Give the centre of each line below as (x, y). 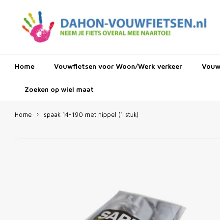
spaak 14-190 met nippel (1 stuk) (91, 115)
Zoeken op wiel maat (59, 89)
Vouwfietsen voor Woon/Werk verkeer (118, 66)
